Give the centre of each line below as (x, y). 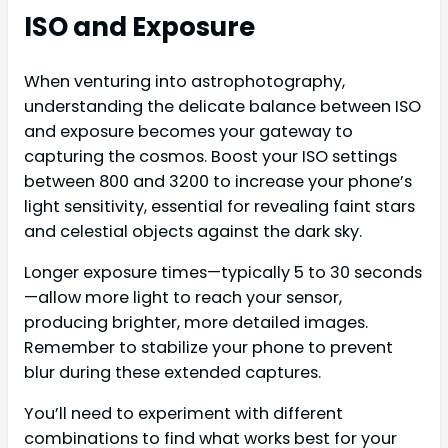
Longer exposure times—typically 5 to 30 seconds (223, 272)
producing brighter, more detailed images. (196, 322)
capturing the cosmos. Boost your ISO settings (210, 156)
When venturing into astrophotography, (184, 81)
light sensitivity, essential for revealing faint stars (219, 206)
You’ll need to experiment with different (183, 414)
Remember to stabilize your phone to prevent (208, 347)
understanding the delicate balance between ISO (222, 106)
